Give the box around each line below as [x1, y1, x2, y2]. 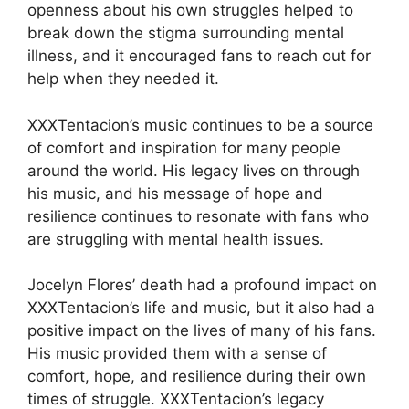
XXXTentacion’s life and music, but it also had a [27, 299, 375, 318]
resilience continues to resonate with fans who [27, 206, 369, 225]
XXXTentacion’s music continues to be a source [27, 115, 373, 134]
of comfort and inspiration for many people [27, 138, 341, 157]
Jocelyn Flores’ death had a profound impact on [27, 276, 377, 295]
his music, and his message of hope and [27, 184, 323, 203]
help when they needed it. [27, 69, 219, 89]
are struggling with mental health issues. [27, 229, 324, 248]
